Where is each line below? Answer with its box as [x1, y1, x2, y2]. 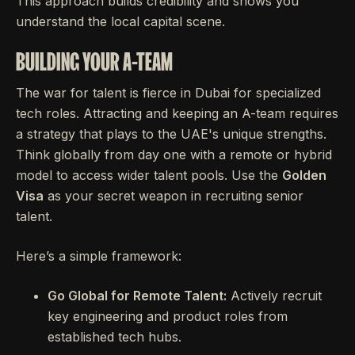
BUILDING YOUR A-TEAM [16, 47, 173, 75]
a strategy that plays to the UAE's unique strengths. [16, 125, 326, 142]
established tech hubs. [48, 328, 181, 345]
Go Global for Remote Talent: [48, 287, 227, 303]
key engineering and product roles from [48, 307, 288, 324]
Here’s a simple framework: [16, 247, 181, 264]
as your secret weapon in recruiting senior [44, 187, 303, 204]
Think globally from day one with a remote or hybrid [16, 146, 332, 162]
